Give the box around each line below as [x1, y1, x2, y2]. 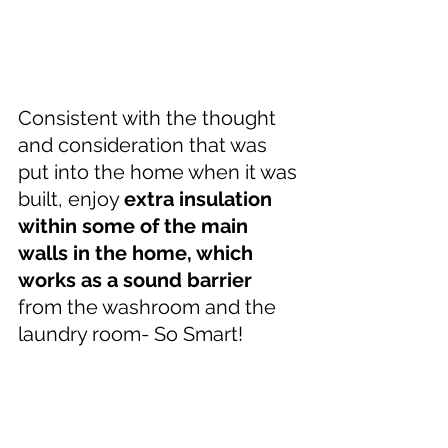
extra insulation [124, 186, 277, 211]
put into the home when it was [18, 159, 302, 184]
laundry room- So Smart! [18, 321, 243, 346]
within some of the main [18, 213, 253, 238]
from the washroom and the [18, 294, 281, 319]
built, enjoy [18, 186, 124, 211]
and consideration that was [18, 132, 272, 157]
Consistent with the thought [18, 105, 281, 130]
